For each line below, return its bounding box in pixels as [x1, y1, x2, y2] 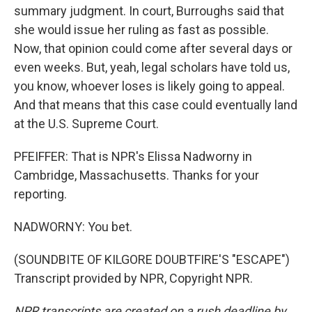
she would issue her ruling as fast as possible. [14, 22, 269, 37]
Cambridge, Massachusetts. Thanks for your [14, 168, 259, 182]
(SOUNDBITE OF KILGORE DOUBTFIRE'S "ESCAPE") [14, 252, 290, 267]
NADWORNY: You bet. [14, 219, 132, 234]
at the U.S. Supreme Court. [14, 116, 159, 131]
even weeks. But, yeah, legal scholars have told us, [14, 60, 290, 75]
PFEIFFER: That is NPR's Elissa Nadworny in [14, 149, 252, 164]
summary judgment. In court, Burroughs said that [14, 3, 284, 18]
